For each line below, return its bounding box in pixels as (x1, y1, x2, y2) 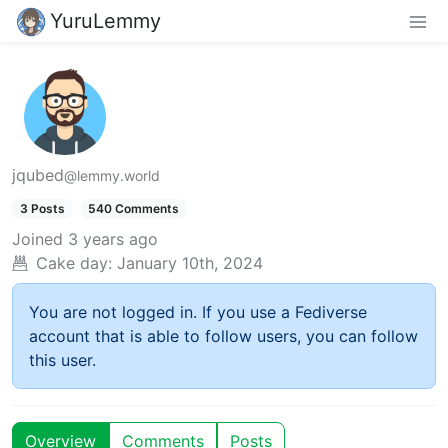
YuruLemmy (50, 8, 161, 33)
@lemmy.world (64, 167, 160, 185)
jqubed (12, 165, 64, 186)
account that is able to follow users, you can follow (29, 326, 418, 347)
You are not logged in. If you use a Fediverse (29, 302, 367, 323)
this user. (29, 350, 96, 371)
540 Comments (88, 201, 180, 217)
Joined (12, 229, 63, 250)
